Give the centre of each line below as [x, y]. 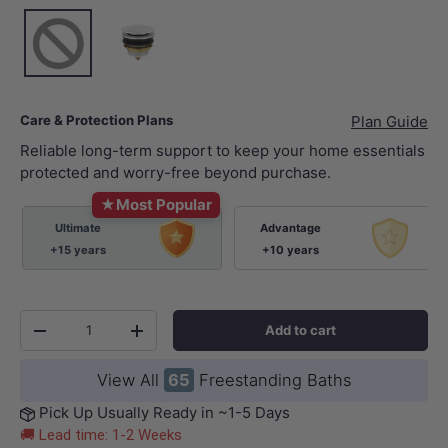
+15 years [77, 250]
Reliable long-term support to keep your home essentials [222, 151]
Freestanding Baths [272, 380]
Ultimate [77, 228]
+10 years [291, 250]
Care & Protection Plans [96, 119]
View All [130, 380]
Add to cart [301, 330]
